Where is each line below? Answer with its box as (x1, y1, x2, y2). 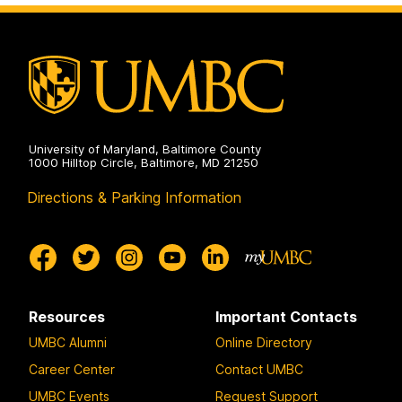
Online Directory (215, 335, 312, 351)
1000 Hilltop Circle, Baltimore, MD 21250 (29, 154, 258, 170)
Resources (29, 307, 105, 326)
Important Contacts (215, 307, 357, 326)
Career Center (29, 362, 115, 378)
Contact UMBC (215, 362, 303, 378)
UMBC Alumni (29, 335, 107, 351)
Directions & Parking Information (27, 188, 241, 206)
